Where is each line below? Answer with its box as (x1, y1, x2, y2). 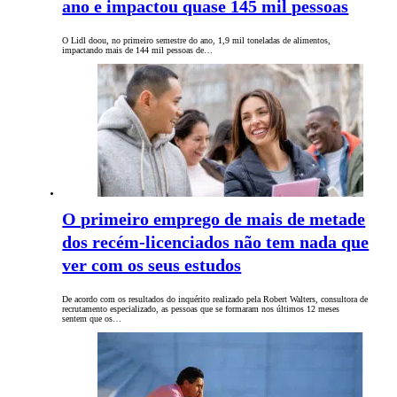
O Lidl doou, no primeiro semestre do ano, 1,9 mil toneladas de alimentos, (62, 35, 331, 46)
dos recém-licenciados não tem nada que (62, 232, 370, 253)
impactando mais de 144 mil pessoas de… (62, 45, 214, 56)
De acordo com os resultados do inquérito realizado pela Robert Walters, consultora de (62, 294, 369, 305)
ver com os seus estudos (62, 255, 242, 276)
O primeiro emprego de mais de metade (62, 209, 366, 230)
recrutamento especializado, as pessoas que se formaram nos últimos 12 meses (62, 304, 340, 315)
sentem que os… (62, 314, 122, 324)
